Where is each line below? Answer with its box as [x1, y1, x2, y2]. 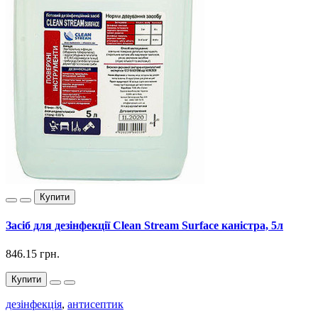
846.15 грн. [6, 247, 60, 260]
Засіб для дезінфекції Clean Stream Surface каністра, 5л [6, 219, 283, 232]
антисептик [67, 297, 124, 310]
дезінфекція [6, 297, 62, 310]
